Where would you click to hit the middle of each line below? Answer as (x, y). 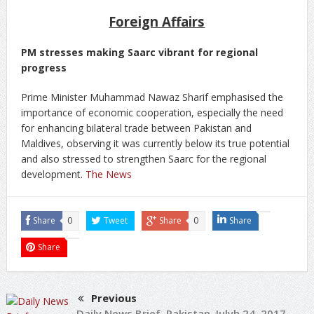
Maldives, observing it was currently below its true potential (155, 143)
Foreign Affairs (157, 21)
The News (108, 174)
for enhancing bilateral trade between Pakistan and (136, 128)
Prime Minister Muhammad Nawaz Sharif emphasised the (152, 97)
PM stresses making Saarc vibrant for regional (139, 52)
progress (43, 68)
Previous (114, 298)
